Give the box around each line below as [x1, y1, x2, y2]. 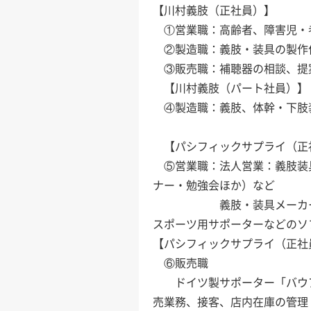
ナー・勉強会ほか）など [153, 176, 275, 194]
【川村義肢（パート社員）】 [153, 79, 308, 96]
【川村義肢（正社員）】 [153, 1, 275, 19]
